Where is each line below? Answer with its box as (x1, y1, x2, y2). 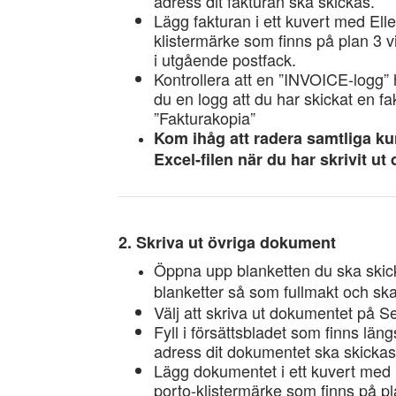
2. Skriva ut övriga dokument (118, 231, 337, 254)
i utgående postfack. (154, 48, 297, 71)
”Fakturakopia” (154, 106, 256, 129)
